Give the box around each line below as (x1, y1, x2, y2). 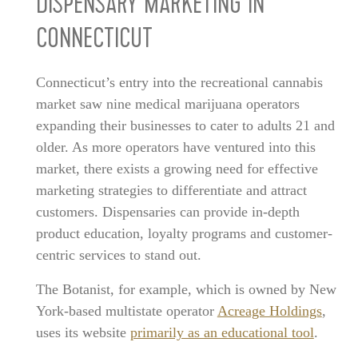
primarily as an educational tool (129, 324, 314, 340)
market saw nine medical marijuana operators (35, 95, 300, 112)
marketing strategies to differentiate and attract (35, 181, 307, 198)
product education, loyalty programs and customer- (35, 225, 332, 241)
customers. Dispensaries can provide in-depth (35, 203, 300, 220)
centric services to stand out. (35, 246, 201, 263)
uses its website (35, 324, 130, 340)
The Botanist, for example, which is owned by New (35, 280, 336, 297)
